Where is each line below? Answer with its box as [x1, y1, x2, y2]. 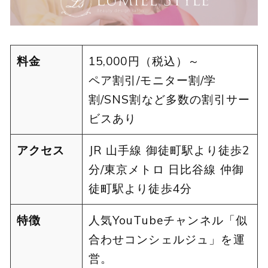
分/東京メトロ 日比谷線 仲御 [88, 162, 244, 177]
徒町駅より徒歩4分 [88, 181, 193, 196]
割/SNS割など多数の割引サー [88, 92, 250, 107]
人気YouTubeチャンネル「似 [88, 213, 248, 228]
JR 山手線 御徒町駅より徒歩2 [88, 143, 250, 158]
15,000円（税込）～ [88, 54, 212, 69]
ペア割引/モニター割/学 [88, 73, 217, 88]
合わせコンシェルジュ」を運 [88, 232, 245, 247]
